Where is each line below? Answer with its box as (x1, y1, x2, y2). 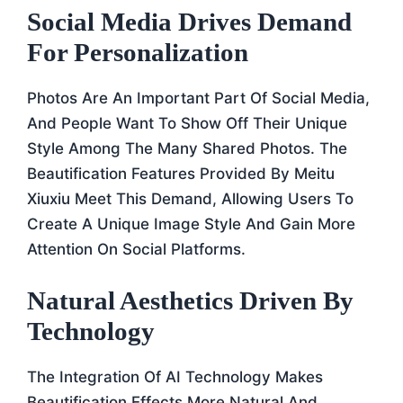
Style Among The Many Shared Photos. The (27, 139, 347, 157)
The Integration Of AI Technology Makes (27, 367, 323, 386)
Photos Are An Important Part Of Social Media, (27, 89, 370, 107)
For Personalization (27, 38, 248, 67)
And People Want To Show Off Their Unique (27, 114, 347, 132)
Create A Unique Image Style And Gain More (27, 215, 355, 233)
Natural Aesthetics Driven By (27, 285, 354, 315)
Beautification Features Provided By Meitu (27, 165, 335, 183)
